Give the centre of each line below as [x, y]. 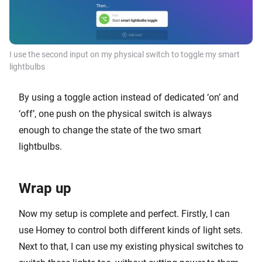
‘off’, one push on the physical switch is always [115, 114]
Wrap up [45, 189]
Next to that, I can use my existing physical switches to [131, 247]
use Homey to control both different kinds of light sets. [131, 230]
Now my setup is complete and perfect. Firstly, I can [124, 214]
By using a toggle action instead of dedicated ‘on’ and [129, 98]
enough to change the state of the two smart [110, 130]
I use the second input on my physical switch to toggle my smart [125, 55]
